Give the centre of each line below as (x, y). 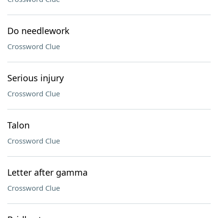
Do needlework (38, 31)
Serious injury (36, 78)
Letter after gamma (47, 172)
